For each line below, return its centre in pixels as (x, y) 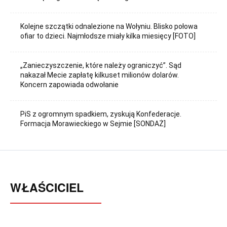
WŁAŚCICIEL (47, 187)
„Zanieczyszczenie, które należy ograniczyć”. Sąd (101, 65)
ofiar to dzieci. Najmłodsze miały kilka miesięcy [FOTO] (108, 36)
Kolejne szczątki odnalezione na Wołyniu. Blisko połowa (109, 26)
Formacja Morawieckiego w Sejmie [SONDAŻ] (93, 124)
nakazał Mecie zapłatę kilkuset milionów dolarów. (100, 75)
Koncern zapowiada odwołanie (70, 84)
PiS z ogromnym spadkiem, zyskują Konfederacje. (101, 114)
